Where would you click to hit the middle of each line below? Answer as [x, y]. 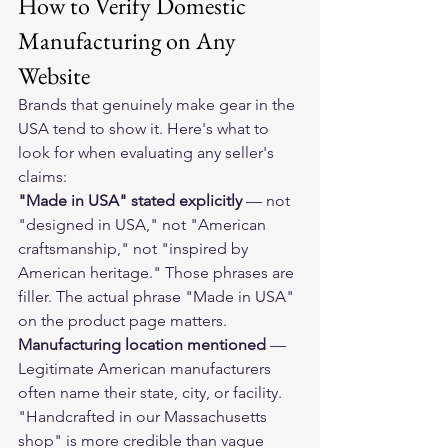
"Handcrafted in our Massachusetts [144, 416]
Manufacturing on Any [129, 40]
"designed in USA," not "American [144, 224]
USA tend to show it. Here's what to [145, 128]
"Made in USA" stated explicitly [130, 200]
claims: [42, 176]
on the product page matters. [122, 320]
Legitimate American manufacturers [146, 368]
